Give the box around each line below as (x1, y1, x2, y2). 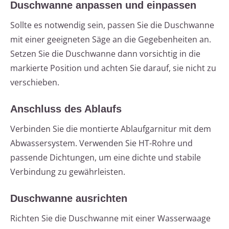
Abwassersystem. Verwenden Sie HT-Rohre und (10, 138, 193, 149)
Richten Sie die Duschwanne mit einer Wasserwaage (10, 213, 211, 224)
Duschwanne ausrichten (10, 193, 127, 204)
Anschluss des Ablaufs (10, 103, 122, 115)
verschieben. (10, 77, 59, 88)
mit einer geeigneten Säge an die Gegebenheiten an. (10, 34, 211, 45)
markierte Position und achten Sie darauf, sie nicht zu (10, 62, 216, 74)
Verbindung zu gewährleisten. (10, 166, 125, 178)
